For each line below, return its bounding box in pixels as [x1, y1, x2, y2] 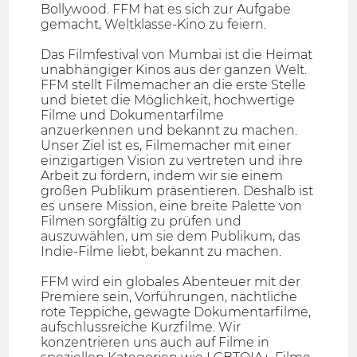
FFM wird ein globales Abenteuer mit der [41, 274, 301, 290]
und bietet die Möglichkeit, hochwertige [41, 92, 296, 108]
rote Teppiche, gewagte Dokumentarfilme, [41, 304, 312, 320]
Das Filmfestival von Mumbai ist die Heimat [41, 47, 313, 63]
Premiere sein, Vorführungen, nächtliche [41, 289, 298, 305]
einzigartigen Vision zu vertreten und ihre [41, 153, 304, 169]
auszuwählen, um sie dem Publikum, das [41, 229, 301, 245]
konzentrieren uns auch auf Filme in [41, 335, 270, 351]
